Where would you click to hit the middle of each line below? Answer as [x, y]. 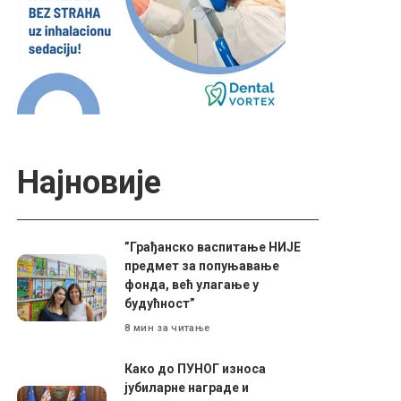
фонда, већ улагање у [192, 285]
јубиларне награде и [187, 388]
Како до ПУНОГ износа [196, 369]
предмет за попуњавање [202, 266]
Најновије [90, 183]
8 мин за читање [167, 328]
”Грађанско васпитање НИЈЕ [213, 247]
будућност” [160, 303]
